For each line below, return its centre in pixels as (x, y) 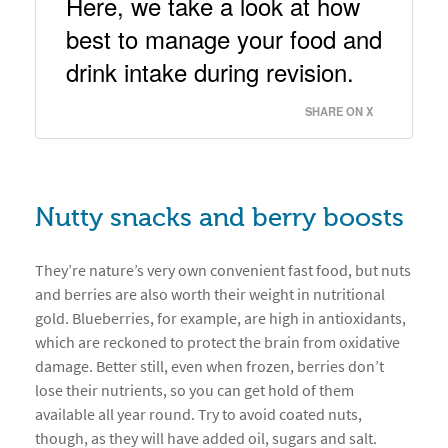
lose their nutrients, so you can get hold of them (194, 390)
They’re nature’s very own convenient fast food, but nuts (223, 270)
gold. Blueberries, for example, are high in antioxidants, (220, 318)
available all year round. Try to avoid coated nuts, (198, 414)
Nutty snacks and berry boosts (219, 218)
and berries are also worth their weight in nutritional (210, 294)
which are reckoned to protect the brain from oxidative (217, 342)
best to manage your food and (224, 38)
